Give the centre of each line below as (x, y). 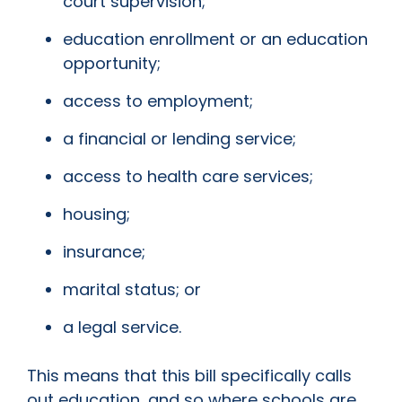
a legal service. (124, 328)
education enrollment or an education (215, 39)
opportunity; (114, 64)
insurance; (106, 252)
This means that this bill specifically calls (189, 376)
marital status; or (134, 290)
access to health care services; (190, 177)
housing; (99, 214)
